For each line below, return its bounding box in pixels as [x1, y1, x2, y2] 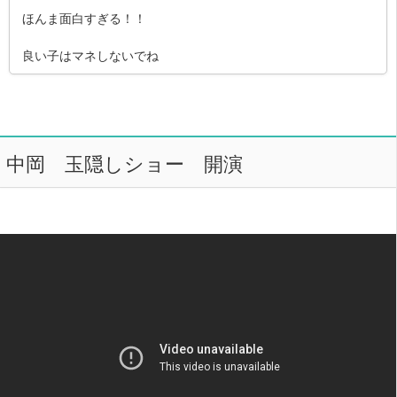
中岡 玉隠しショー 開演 [5, 148, 243, 176]
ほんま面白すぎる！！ [22, 8, 146, 27]
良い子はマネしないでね [22, 45, 159, 64]
